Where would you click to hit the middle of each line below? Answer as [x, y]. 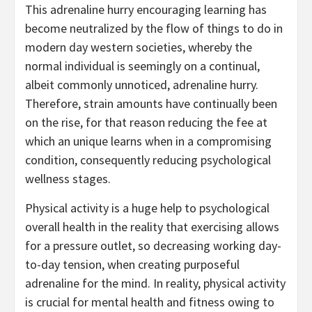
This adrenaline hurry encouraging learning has [146, 10]
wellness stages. [68, 179]
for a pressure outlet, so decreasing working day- [153, 246]
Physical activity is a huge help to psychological [147, 208]
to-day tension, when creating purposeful [132, 265]
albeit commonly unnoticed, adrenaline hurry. [142, 85]
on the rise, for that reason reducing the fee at [146, 123]
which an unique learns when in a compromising [148, 141]
